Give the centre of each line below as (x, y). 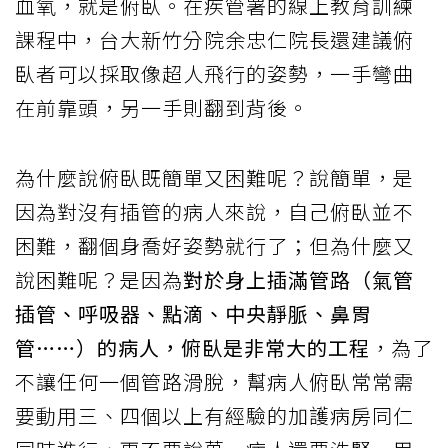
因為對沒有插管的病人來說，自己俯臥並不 (214, 211)
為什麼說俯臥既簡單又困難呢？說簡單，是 (214, 177)
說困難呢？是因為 (99, 279)
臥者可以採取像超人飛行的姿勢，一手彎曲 (214, 73)
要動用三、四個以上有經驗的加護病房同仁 (214, 415)
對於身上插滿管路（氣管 (298, 279)
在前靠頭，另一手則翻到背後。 (162, 107)
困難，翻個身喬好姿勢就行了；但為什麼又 (214, 245)
